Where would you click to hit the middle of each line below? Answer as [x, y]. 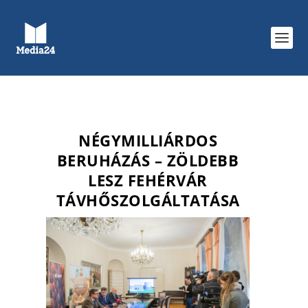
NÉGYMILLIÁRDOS [148, 141]
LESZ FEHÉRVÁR [148, 180]
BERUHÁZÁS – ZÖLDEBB [148, 161]
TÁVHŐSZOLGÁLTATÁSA [148, 200]
